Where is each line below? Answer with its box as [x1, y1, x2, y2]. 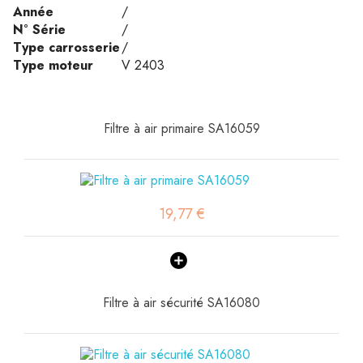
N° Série [13, 20, 66, 39]
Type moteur [13, 56, 93, 75]
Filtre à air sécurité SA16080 [103, 293, 260, 312]
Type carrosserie [13, 38, 120, 57]
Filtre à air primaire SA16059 [103, 119, 260, 138]
